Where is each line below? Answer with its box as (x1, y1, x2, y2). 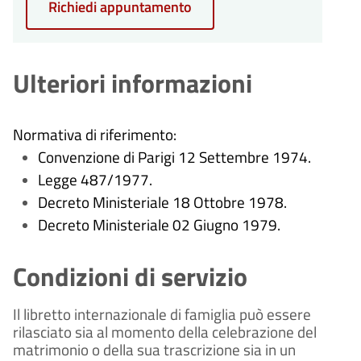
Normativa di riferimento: (13, 122, 176, 146)
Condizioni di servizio (13, 256, 247, 296)
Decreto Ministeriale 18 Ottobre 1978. (37, 190, 287, 214)
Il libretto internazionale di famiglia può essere (13, 302, 311, 326)
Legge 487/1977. (37, 168, 152, 191)
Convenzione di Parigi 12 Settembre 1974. (37, 145, 311, 168)
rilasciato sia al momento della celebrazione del (13, 320, 317, 343)
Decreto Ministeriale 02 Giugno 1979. (37, 213, 280, 236)
